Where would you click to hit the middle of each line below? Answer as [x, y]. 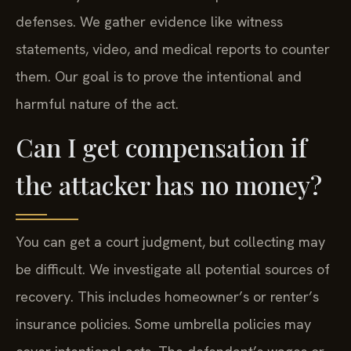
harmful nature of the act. [97, 103]
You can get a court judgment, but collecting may [170, 242]
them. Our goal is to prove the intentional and [159, 76]
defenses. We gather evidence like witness [149, 21]
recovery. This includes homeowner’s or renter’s [167, 297]
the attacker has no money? [169, 185]
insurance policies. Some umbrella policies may [163, 324]
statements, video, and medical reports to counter [173, 49]
